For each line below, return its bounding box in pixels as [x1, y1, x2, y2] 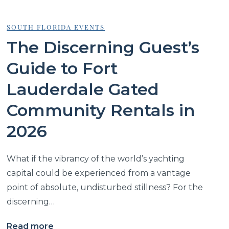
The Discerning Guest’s [7, 37, 200, 57]
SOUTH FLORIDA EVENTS [7, 22, 105, 31]
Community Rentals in [7, 100, 195, 120]
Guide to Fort [7, 58, 118, 78]
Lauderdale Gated [7, 79, 159, 99]
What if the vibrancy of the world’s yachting [7, 153, 185, 164]
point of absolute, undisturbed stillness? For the [7, 182, 203, 192]
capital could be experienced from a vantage [7, 168, 191, 178]
